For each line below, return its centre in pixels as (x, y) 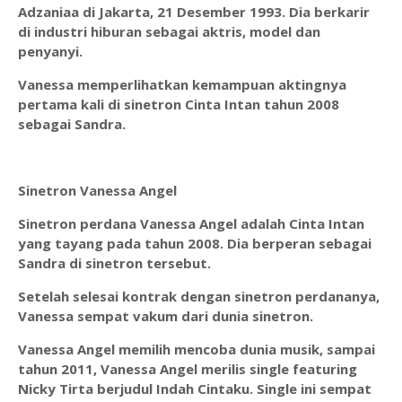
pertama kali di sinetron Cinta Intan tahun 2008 (179, 104)
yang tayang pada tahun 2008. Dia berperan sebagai (195, 243)
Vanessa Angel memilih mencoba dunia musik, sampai (197, 349)
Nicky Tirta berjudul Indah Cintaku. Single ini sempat (195, 389)
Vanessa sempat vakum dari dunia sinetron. (166, 316)
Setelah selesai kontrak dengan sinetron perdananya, (199, 296)
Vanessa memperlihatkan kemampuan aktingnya (182, 84)
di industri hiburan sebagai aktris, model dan (169, 31)
